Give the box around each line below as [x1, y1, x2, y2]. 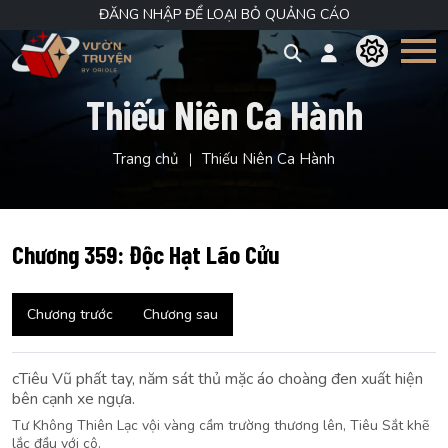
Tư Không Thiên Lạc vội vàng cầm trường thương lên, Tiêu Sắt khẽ [12, 416, 429, 435]
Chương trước [27, 305, 113, 324]
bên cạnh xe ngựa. [12, 388, 135, 410]
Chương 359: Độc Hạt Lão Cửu [12, 239, 280, 269]
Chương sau [143, 305, 218, 324]
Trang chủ [113, 149, 178, 169]
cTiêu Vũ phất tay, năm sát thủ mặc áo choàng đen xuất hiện [12, 368, 423, 390]
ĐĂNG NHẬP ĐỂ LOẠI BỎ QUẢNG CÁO [98, 5, 350, 24]
